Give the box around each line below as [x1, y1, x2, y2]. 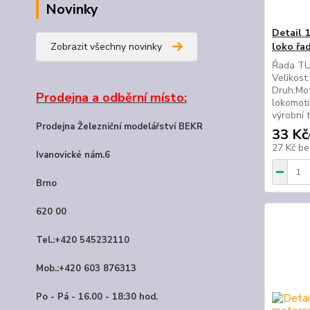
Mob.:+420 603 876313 [36, 262, 136, 275]
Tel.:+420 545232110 [36, 234, 129, 246]
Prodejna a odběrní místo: [36, 89, 187, 106]
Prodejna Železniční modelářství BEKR [36, 120, 203, 133]
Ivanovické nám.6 [36, 149, 110, 161]
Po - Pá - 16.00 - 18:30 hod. [36, 291, 158, 303]
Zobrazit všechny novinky [51, 40, 162, 53]
